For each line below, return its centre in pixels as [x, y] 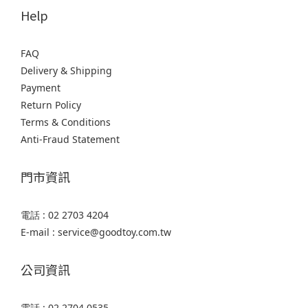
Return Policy [51, 104]
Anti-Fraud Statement [70, 139]
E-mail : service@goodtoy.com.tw [96, 232]
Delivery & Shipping [66, 70]
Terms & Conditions [66, 122]
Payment [41, 87]
